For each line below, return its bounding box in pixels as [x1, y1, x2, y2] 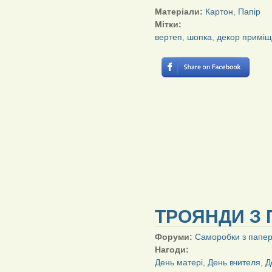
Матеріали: [155, 7, 205, 17]
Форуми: [155, 232, 195, 242]
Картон [205, 7, 233, 17]
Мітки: [155, 19, 184, 30]
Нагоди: [155, 245, 191, 255]
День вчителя [208, 257, 260, 268]
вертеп [155, 32, 182, 42]
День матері [155, 257, 203, 268]
